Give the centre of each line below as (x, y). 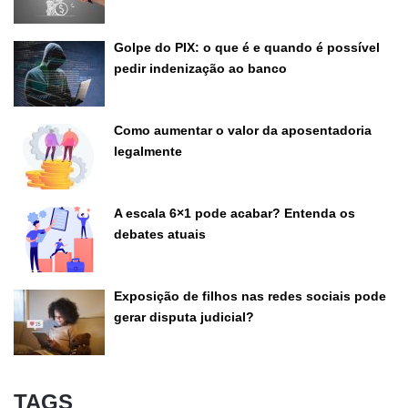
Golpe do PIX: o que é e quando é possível (247, 47)
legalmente (148, 151)
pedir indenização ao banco (200, 68)
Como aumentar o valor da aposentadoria (243, 130)
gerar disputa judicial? (184, 316)
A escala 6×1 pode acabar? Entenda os (235, 213)
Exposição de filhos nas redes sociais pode (250, 296)
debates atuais (160, 234)
